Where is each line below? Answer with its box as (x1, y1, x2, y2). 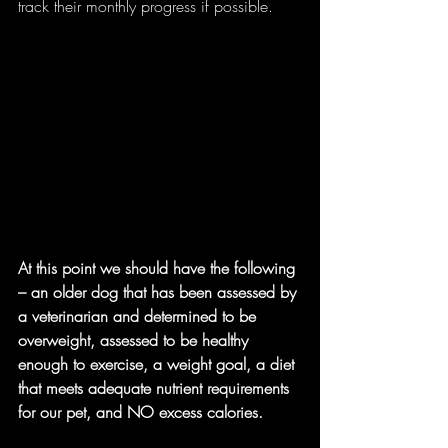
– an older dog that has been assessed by (18, 280, 301, 303)
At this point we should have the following (18, 256, 300, 279)
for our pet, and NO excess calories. (18, 400, 263, 423)
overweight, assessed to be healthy (18, 328, 253, 351)
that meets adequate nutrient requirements (18, 376, 294, 399)
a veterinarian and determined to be (18, 304, 261, 327)
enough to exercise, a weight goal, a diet (18, 352, 299, 375)
